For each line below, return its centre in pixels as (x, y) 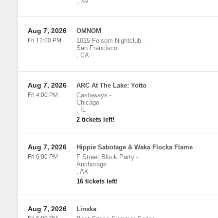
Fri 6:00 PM (43, 157)
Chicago (88, 102)
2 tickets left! (95, 119)
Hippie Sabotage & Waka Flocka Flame (134, 147)
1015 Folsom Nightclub (109, 41)
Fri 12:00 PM (44, 40)
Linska (86, 209)
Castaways (92, 95)
